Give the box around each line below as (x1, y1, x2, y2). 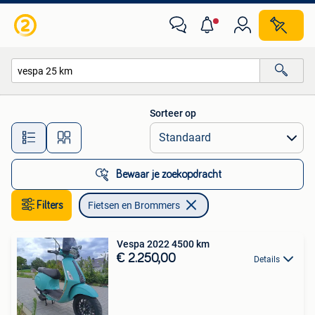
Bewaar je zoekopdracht (116, 169, 221, 180)
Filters (37, 200, 63, 211)
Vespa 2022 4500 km (117, 238, 210, 250)
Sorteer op (150, 108, 196, 119)
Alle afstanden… (113, 125, 183, 137)
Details (254, 255, 280, 264)
